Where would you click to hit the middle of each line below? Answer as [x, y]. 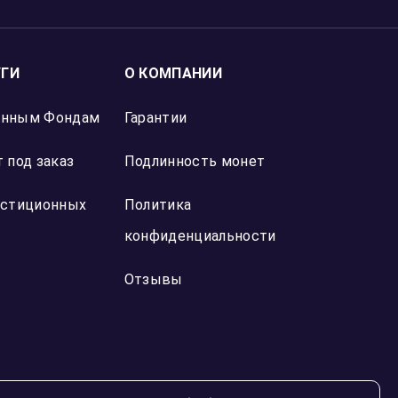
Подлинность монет [195, 161]
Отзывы [153, 279]
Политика [158, 205]
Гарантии [155, 118]
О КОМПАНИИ [173, 73]
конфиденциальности [200, 236]
